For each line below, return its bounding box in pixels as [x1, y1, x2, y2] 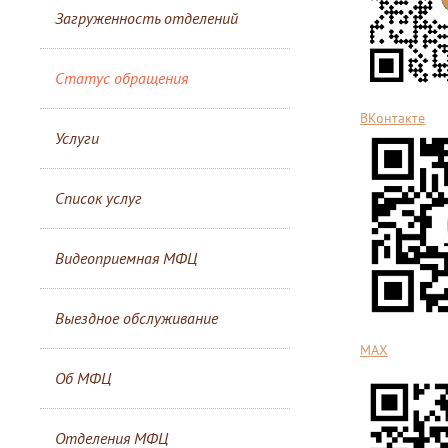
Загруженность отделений [55, 8, 238, 28]
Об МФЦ [55, 368, 111, 388]
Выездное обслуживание [55, 308, 218, 328]
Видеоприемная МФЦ [55, 248, 197, 268]
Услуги [55, 128, 99, 148]
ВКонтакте [360, 109, 425, 127]
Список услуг [55, 188, 142, 208]
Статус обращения [55, 68, 188, 88]
